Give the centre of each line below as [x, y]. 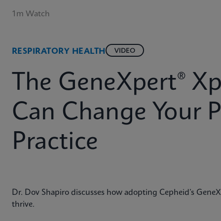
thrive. [25, 204]
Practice [55, 143]
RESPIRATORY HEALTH [59, 52]
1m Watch [31, 14]
